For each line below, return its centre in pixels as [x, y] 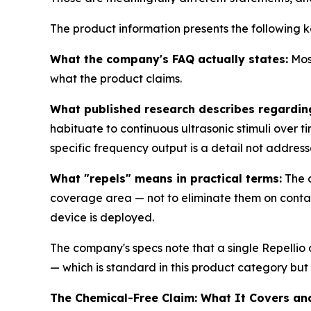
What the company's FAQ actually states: [169, 59]
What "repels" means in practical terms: [166, 178]
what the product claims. [116, 78]
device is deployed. [102, 217]
